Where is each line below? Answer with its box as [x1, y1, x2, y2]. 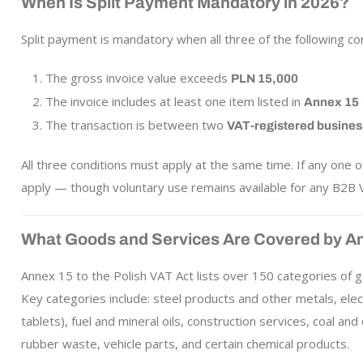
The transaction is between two [45, 117, 227, 133]
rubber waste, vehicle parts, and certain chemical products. [20, 335, 349, 352]
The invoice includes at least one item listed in [45, 93, 304, 109]
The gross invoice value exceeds [45, 70, 231, 86]
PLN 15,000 [230, 72, 298, 85]
